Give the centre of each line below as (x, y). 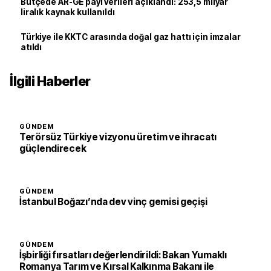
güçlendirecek (53, 148)
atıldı (31, 47)
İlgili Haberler (50, 81)
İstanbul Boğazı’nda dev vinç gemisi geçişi (113, 201)
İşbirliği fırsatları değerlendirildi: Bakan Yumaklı (123, 255)
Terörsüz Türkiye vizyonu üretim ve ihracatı (118, 137)
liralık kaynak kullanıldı (68, 12)
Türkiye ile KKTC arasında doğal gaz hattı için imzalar (131, 37)
